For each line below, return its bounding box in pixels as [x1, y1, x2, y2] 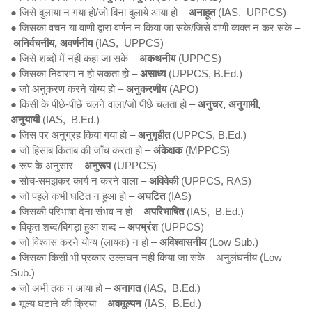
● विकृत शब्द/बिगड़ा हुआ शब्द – [10, 221, 127, 233]
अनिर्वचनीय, [13, 37, 57, 49]
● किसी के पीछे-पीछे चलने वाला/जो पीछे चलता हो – [10, 98, 198, 110]
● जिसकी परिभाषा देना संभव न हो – [10, 205, 143, 217]
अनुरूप [84, 159, 111, 171]
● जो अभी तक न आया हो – [10, 282, 114, 294]
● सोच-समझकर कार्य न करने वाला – [10, 175, 149, 187]
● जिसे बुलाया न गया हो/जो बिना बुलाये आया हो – [10, 6, 189, 18]
